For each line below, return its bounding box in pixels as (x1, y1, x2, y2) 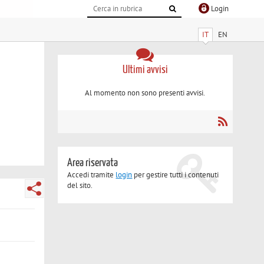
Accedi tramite (67, 170, 116, 180)
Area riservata (67, 157, 118, 169)
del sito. (67, 180, 93, 191)
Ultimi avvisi (122, 64, 168, 75)
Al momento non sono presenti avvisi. (85, 88, 206, 98)
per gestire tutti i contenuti (132, 170, 219, 180)
